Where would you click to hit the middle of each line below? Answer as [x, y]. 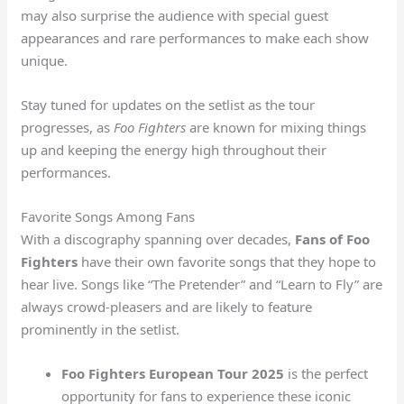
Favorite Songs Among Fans [108, 217]
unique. [45, 61]
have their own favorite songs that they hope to [227, 262]
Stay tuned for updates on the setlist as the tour [168, 105]
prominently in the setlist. [101, 330]
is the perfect [326, 374]
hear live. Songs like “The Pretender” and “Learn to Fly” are [202, 285]
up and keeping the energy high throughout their [174, 150]
